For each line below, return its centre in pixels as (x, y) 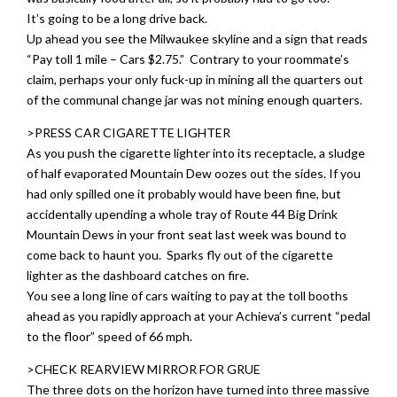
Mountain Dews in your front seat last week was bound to (187, 234)
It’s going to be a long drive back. (117, 18)
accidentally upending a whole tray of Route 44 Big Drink (182, 214)
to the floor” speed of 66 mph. (109, 336)
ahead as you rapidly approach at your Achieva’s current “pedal (198, 316)
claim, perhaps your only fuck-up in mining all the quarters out (195, 79)
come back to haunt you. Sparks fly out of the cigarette (180, 255)
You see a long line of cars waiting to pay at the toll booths (187, 296)
